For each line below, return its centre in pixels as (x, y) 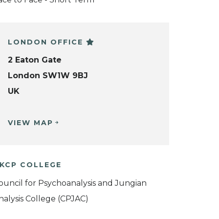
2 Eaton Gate (35, 60)
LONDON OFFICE (47, 42)
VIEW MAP (31, 123)
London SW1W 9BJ (48, 76)
